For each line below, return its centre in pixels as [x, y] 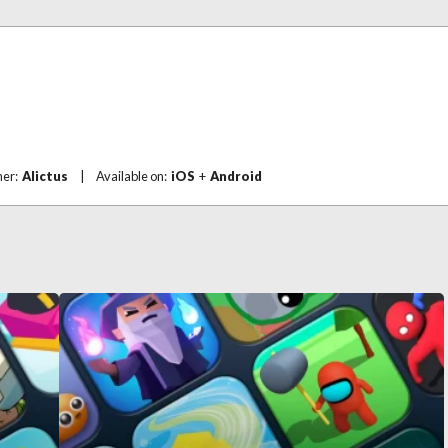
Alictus [45, 176]
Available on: [133, 176]
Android [236, 176]
